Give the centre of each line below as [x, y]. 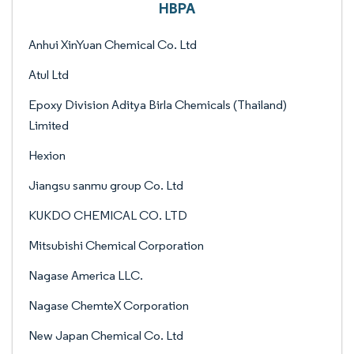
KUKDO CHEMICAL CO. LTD [108, 215]
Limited [49, 125]
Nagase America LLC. [86, 275]
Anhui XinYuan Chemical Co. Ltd [113, 45]
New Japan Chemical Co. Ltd [106, 335]
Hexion [47, 155]
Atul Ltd [49, 75]
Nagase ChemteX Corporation [109, 305]
